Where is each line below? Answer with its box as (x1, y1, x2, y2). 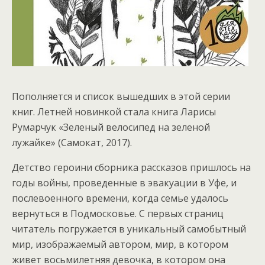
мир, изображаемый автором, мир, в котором (12, 238, 228, 251)
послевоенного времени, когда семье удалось (12, 192, 228, 205)
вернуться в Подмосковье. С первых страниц (12, 207, 224, 220)
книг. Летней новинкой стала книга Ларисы (12, 105, 216, 118)
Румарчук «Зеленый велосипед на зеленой (12, 121, 210, 134)
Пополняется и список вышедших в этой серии (12, 90, 230, 103)
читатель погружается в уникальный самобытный (12, 222, 246, 235)
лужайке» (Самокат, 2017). (12, 136, 132, 149)
